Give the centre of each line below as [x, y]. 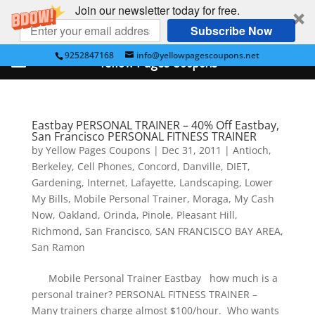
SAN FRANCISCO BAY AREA [218, 231]
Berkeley [51, 166]
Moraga [210, 199]
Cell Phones [104, 166]
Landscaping [209, 182]
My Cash [254, 199]
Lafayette [152, 182]
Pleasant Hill [205, 215]
